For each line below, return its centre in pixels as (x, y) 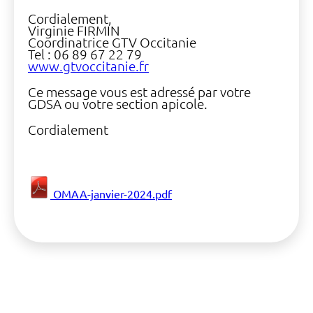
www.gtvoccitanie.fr (88, 66)
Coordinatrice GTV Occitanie (112, 42)
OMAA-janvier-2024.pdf (111, 194)
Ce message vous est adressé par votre (139, 92)
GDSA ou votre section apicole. (118, 104)
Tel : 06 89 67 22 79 (85, 54)
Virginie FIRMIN (74, 30)
